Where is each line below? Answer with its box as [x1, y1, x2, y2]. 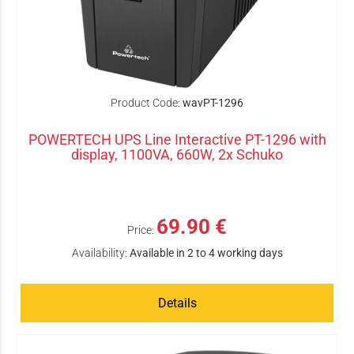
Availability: [71, 247, 127, 259]
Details [157, 296, 197, 311]
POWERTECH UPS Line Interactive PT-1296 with [28, 131, 326, 148]
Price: [127, 224, 154, 236]
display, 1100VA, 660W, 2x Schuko [71, 146, 283, 163]
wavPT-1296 [183, 96, 243, 109]
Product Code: [111, 96, 180, 109]
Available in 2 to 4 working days [129, 247, 283, 259]
